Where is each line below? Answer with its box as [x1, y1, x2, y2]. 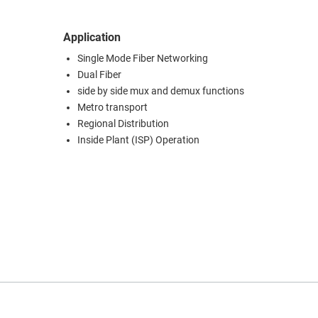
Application [63, 31, 121, 45]
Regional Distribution [77, 118, 169, 131]
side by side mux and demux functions [77, 85, 244, 98]
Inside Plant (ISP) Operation [77, 134, 199, 147]
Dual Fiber [77, 69, 121, 82]
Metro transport [77, 102, 148, 114]
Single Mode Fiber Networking [77, 53, 208, 65]
